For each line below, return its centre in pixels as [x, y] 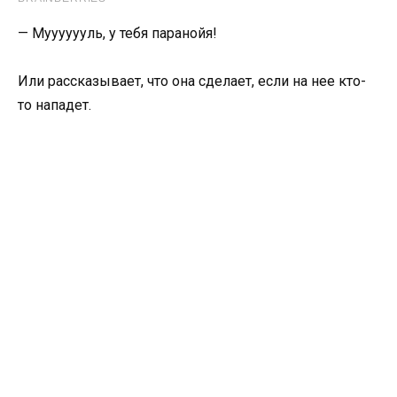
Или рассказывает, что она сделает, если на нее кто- [192, 81]
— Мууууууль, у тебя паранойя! [117, 33]
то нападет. [54, 105]
